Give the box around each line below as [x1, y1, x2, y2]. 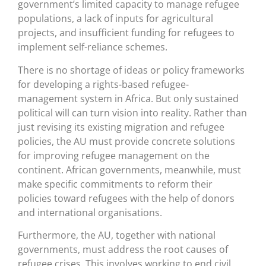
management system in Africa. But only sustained [18, 91, 239, 105]
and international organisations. [18, 205, 162, 219]
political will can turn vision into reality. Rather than [18, 106, 247, 119]
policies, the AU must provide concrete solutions [18, 134, 235, 148]
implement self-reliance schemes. [18, 40, 167, 54]
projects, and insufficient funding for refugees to [18, 26, 235, 40]
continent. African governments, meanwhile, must [18, 163, 241, 176]
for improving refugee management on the [18, 148, 210, 162]
